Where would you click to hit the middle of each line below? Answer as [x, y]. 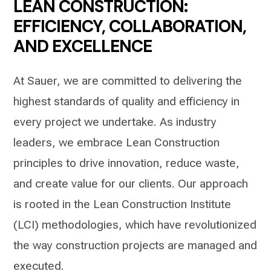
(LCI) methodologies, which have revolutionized [135, 225]
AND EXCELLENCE [83, 46]
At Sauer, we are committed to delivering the [128, 81]
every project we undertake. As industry [115, 122]
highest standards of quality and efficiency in [127, 101]
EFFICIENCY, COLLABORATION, [130, 26]
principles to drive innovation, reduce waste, [127, 163]
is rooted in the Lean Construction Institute [122, 204]
